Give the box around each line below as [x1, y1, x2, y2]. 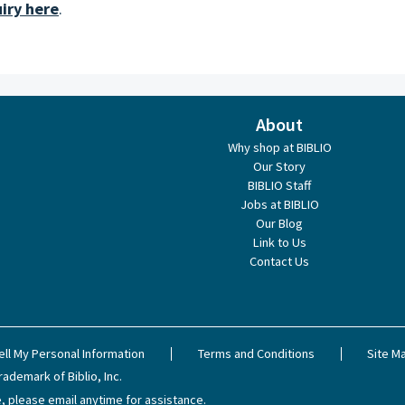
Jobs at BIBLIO [240, 196, 319, 212]
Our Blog [256, 215, 304, 231]
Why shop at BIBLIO [227, 139, 332, 155]
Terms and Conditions [197, 345, 315, 362]
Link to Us [252, 234, 306, 250]
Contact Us [250, 253, 310, 269]
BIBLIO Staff [248, 177, 312, 193]
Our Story [253, 158, 306, 174]
